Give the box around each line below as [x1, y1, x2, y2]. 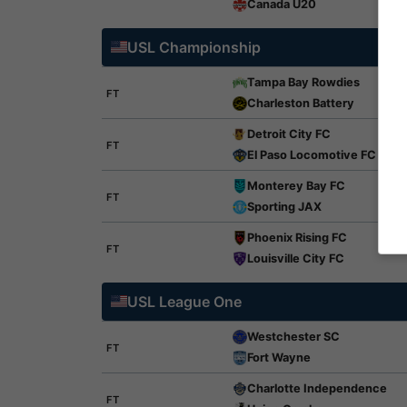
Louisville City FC [246, 252, 344, 265]
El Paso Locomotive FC [246, 148, 376, 162]
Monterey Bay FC [246, 179, 345, 193]
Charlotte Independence [246, 382, 387, 395]
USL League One [127, 293, 242, 311]
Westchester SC [246, 330, 340, 343]
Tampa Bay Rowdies [246, 75, 360, 89]
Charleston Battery [246, 96, 354, 110]
